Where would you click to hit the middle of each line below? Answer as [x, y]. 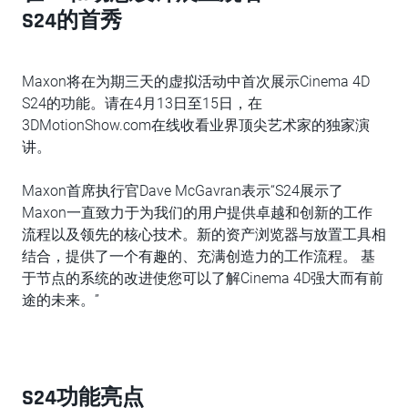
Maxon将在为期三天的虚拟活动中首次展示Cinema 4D [196, 82]
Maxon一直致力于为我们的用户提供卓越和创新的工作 [197, 213]
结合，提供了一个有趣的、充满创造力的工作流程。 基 [199, 256]
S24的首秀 [72, 21]
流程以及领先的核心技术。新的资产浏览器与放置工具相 [204, 235]
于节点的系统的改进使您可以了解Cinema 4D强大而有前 [203, 278]
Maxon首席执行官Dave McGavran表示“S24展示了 [183, 191]
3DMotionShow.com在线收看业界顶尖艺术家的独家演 [196, 125]
